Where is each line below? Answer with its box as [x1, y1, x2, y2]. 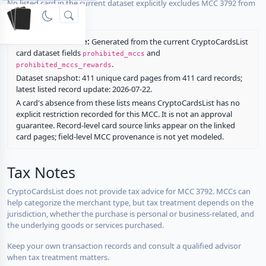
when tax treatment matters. [7, 251, 109, 262]
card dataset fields [15, 47, 83, 58]
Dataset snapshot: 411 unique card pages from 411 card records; [15, 72, 242, 83]
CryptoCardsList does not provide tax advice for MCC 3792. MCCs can [7, 185, 251, 197]
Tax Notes [7, 161, 75, 182]
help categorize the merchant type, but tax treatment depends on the [7, 197, 254, 208]
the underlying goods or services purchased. [7, 219, 164, 230]
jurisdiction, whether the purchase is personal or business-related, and [7, 208, 254, 219]
